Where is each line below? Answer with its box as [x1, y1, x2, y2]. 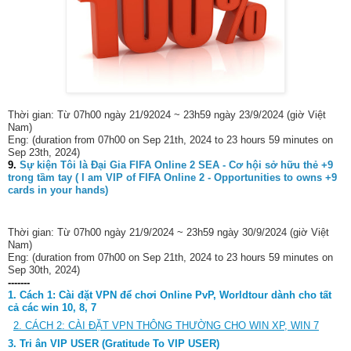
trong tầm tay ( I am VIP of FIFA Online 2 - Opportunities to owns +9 [8, 172, 337, 184]
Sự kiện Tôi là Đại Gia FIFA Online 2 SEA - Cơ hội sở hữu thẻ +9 [20, 159, 333, 172]
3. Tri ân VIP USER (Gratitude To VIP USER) [8, 337, 219, 349]
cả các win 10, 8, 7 [8, 301, 96, 313]
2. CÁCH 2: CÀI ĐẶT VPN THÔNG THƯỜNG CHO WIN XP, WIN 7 [13, 319, 319, 331]
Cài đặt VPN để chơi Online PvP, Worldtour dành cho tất [59, 288, 331, 301]
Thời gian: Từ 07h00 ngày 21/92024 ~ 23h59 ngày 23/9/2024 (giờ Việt [8, 109, 326, 121]
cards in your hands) [8, 184, 108, 197]
